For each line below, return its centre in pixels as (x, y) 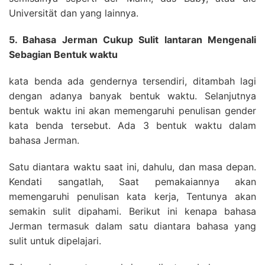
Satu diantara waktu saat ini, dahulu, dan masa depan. (132, 167)
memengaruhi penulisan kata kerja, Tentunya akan (132, 196)
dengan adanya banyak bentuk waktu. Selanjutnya (132, 96)
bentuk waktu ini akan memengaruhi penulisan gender (132, 111)
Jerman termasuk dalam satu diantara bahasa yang (132, 226)
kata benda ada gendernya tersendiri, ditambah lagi (132, 81)
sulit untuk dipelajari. (55, 241)
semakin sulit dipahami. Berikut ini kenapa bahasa (132, 211)
